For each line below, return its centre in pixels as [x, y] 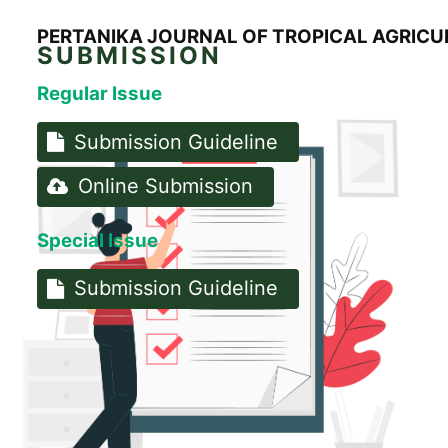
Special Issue [98, 240]
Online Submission [166, 186]
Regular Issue [100, 94]
